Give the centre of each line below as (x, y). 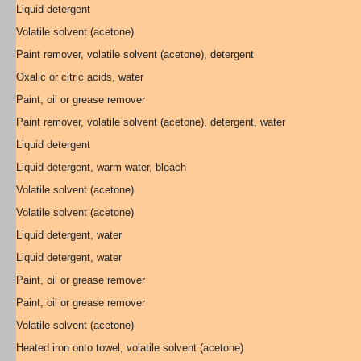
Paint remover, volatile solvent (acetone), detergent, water (151, 122)
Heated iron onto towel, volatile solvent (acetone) (130, 348)
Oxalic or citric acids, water (80, 77)
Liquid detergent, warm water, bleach (101, 167)
